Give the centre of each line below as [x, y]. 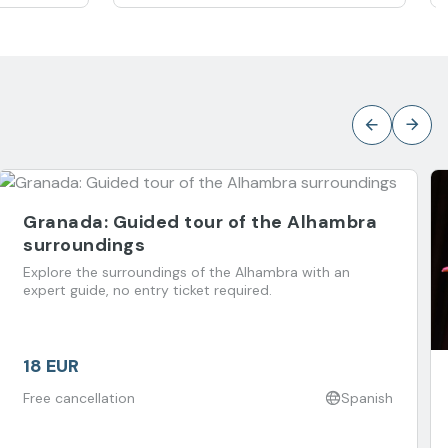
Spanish [367, 397]
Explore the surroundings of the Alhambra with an [186, 271]
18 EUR [51, 365]
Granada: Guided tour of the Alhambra [200, 221]
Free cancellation [79, 397]
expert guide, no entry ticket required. [147, 289]
